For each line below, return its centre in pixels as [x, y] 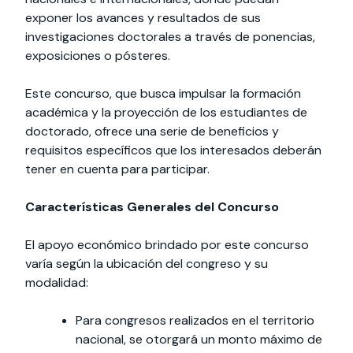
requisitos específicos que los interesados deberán [173, 150]
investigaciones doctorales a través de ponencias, [170, 36]
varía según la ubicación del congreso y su [147, 263]
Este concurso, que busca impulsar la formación [163, 93]
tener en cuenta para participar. [117, 169]
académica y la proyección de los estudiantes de [166, 112]
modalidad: [57, 282]
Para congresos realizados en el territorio [195, 320]
